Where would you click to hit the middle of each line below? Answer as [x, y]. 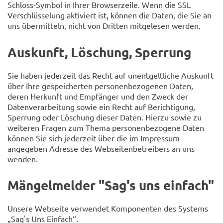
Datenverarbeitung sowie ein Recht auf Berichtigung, [101, 106]
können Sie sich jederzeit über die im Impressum [94, 138]
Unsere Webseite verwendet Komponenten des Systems [108, 208]
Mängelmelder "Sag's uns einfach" [111, 185]
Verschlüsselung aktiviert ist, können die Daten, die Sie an [110, 15]
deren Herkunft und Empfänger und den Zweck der [98, 96]
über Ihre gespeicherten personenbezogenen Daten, [100, 85]
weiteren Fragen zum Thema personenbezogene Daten [106, 127]
